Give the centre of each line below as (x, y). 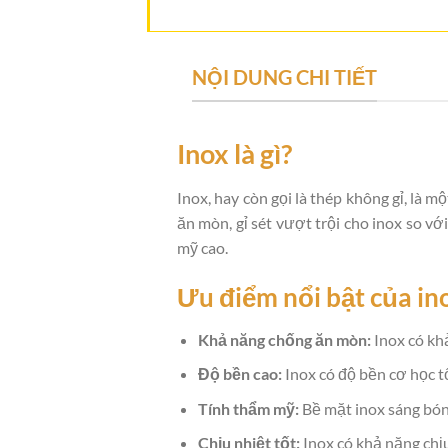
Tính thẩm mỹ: (248, 408)
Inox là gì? (234, 154)
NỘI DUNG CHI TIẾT (284, 76)
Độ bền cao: (239, 374)
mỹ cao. (202, 248)
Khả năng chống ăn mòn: (284, 339)
